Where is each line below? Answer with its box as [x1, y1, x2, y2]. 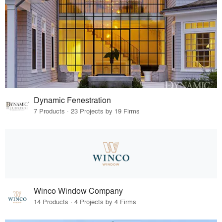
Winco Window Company [34, 185, 123, 197]
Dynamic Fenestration [34, 94, 111, 106]
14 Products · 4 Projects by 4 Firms [34, 197, 137, 207]
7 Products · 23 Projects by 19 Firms [34, 106, 140, 116]
